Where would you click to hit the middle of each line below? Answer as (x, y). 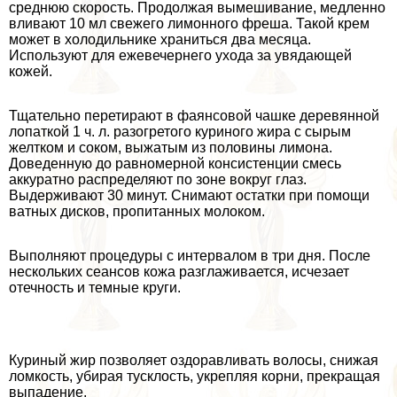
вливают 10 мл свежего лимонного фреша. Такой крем (189, 23)
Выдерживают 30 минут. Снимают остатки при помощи (189, 195)
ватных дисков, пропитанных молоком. (137, 211)
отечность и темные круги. (95, 287)
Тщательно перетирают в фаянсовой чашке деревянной (194, 115)
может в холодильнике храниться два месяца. (160, 39)
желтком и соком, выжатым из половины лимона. (171, 147)
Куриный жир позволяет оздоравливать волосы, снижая (194, 360)
